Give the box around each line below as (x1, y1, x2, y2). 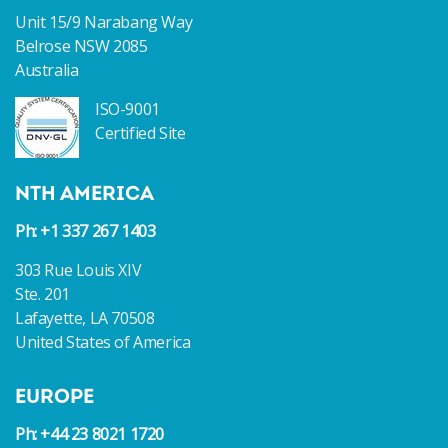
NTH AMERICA (15, 185, 154, 205)
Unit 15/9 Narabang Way (15, 11, 193, 33)
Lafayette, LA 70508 (15, 307, 155, 329)
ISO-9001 (95, 98, 160, 120)
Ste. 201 (15, 283, 70, 305)
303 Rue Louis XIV (15, 259, 142, 281)
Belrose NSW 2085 (15, 35, 148, 57)
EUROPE (15, 388, 94, 408)
